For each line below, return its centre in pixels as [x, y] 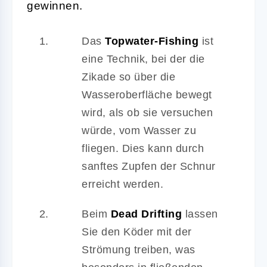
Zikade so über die [128, 77]
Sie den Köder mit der [137, 232]
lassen [200, 214]
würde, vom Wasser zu [139, 130]
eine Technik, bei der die [143, 59]
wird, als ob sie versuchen [147, 112]
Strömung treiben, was [139, 249]
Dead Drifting [146, 214]
